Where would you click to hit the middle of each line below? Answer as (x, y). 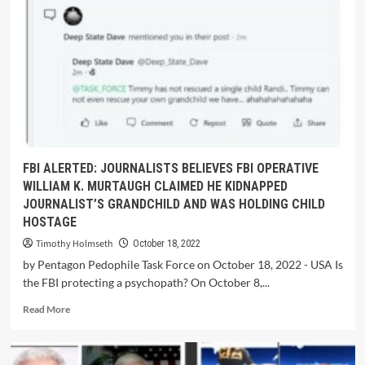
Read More (46, 309)
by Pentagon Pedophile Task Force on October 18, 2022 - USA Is (182, 264)
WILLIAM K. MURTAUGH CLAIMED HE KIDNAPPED (155, 186)
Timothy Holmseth (74, 244)
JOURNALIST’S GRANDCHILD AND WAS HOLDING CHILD (174, 204)
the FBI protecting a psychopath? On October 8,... (146, 282)
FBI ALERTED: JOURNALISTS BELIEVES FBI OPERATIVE (170, 168)
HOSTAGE (49, 222)
